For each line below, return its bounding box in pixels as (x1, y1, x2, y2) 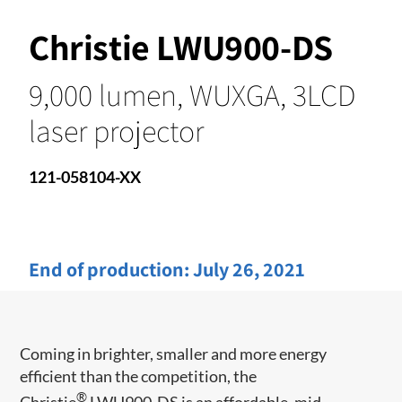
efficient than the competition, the (20, 365, 258, 386)
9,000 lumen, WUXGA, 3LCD (29, 74, 355, 115)
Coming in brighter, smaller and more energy (20, 343, 328, 363)
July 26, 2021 (193, 256, 305, 282)
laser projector (29, 109, 204, 151)
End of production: (29, 256, 193, 282)
